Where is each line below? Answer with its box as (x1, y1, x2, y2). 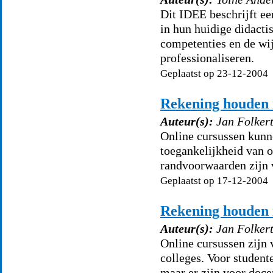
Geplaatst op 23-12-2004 (160, 68, 268, 79)
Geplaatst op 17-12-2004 (160, 175, 268, 186)
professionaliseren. (160, 51, 254, 65)
